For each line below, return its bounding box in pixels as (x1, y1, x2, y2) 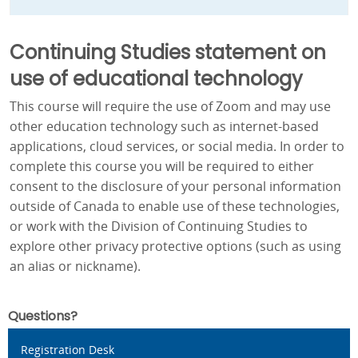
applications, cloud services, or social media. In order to (10, 137, 344, 156)
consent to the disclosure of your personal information (10, 177, 341, 196)
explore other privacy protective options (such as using (10, 237, 341, 256)
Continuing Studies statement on (10, 39, 326, 66)
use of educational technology (10, 66, 303, 93)
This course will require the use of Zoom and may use (10, 97, 331, 116)
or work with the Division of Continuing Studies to (10, 217, 308, 236)
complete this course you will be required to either (10, 157, 314, 176)
